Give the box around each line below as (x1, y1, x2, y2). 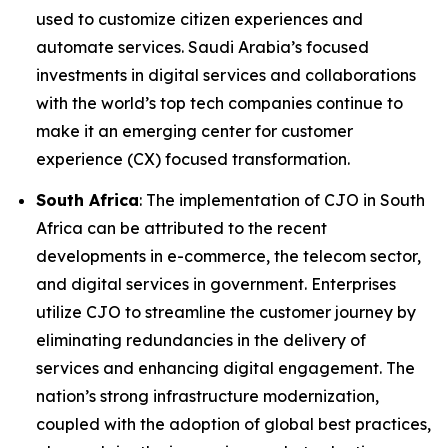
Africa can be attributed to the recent (36, 218, 327, 239)
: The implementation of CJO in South (139, 190, 425, 211)
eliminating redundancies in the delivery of (36, 330, 366, 351)
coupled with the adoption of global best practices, (36, 414, 431, 435)
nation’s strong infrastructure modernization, (36, 386, 379, 407)
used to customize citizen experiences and (36, 8, 363, 29)
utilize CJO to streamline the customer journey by (36, 302, 416, 323)
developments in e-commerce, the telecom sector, (36, 246, 421, 267)
